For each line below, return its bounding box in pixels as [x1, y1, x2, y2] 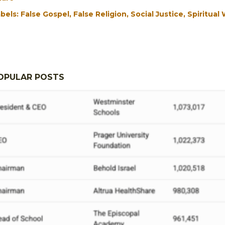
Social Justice [131, 9, 183, 19]
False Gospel [21, 9, 69, 19]
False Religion [73, 9, 127, 19]
